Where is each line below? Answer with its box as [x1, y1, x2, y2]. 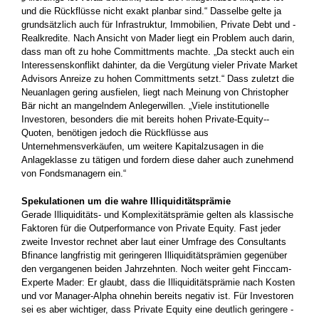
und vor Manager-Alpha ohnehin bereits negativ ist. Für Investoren [21, 290, 293, 301]
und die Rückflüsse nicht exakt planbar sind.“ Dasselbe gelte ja [21, 5, 281, 16]
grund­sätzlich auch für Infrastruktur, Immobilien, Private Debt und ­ [21, 19, 296, 30]
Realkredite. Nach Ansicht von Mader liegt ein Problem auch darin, [21, 32, 295, 43]
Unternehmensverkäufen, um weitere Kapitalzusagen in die [21, 140, 263, 152]
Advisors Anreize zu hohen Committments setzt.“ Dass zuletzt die [21, 73, 294, 84]
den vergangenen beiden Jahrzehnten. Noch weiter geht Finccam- [21, 263, 291, 274]
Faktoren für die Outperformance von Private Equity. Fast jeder [21, 222, 281, 234]
